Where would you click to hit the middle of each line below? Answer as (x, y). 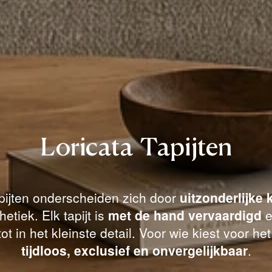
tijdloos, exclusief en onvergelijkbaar (134, 250)
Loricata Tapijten (136, 148)
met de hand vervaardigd (185, 215)
